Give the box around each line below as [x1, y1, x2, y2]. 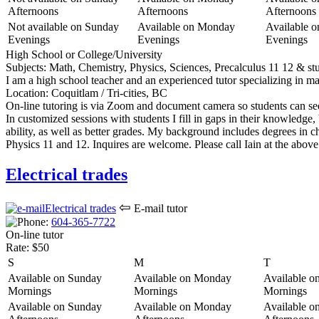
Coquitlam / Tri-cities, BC [48, 87, 167, 100]
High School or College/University [6, 48, 162, 61]
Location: [6, 87, 48, 100]
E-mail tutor [131, 202, 187, 215]
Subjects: [6, 61, 46, 74]
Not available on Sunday [8, 21, 119, 33]
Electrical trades [6, 165, 127, 184]
